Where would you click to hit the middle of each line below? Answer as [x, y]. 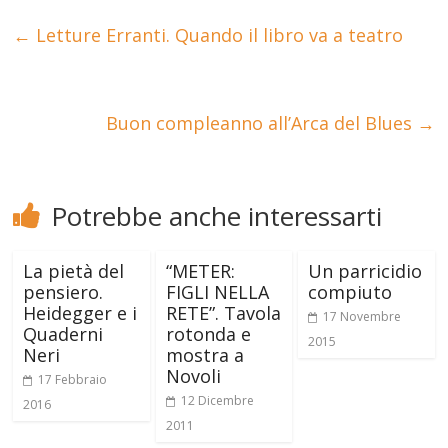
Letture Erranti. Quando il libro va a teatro [217, 35]
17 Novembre [361, 317]
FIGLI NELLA [217, 292]
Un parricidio [364, 271]
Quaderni [63, 334]
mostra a [204, 355]
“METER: [200, 271]
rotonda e [208, 334]
